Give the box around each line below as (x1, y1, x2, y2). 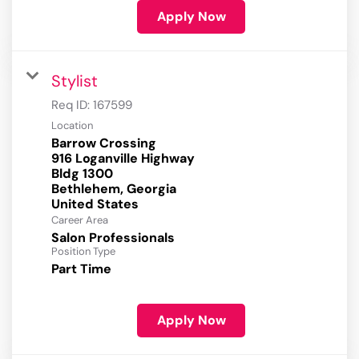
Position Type (51, 244, 115, 259)
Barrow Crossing (51, 135, 156, 152)
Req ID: (51, 97, 93, 114)
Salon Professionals (51, 229, 175, 247)
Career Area (51, 213, 108, 228)
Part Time (51, 260, 111, 278)
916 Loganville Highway (51, 150, 195, 167)
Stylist (51, 71, 98, 92)
